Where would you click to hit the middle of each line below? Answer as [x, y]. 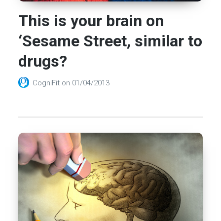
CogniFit [47, 83]
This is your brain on [91, 21]
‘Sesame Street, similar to [110, 41]
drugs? [43, 61]
